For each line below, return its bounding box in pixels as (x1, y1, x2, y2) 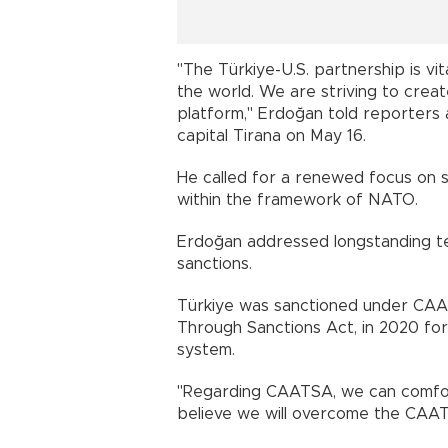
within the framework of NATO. (177, 191, 418, 208)
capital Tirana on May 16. (177, 127, 366, 144)
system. (177, 341, 235, 358)
